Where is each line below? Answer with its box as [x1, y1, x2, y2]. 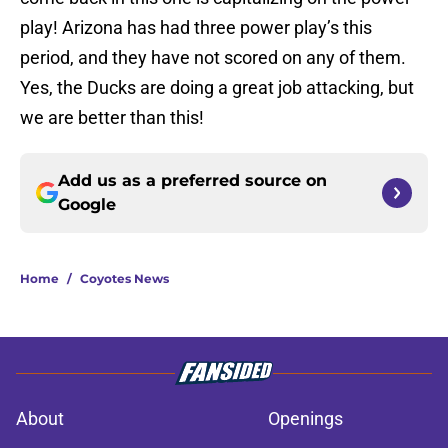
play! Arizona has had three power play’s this [20, 17, 372, 39]
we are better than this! [20, 107, 204, 129]
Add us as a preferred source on [58, 171, 327, 191]
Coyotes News [80, 271, 169, 287]
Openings [268, 408, 343, 430]
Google [58, 195, 116, 215]
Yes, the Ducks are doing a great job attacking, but [20, 77, 414, 99]
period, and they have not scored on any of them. [20, 47, 406, 69]
